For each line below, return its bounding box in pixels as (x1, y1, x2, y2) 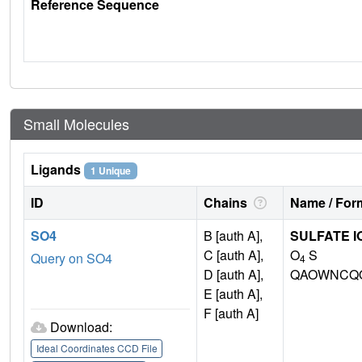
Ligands (31, 160, 84, 179)
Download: (50, 318, 112, 337)
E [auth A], (204, 284, 263, 304)
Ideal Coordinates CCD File (36, 341, 158, 356)
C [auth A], (204, 246, 263, 265)
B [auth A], (204, 226, 263, 246)
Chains (204, 193, 250, 213)
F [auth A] (204, 304, 259, 323)
